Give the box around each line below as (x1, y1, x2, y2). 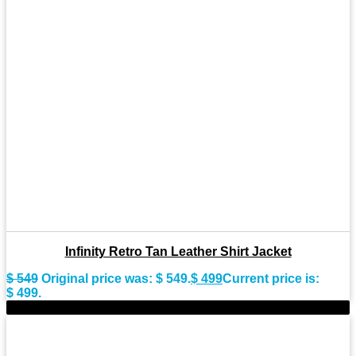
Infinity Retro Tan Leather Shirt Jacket (64, 244, 292, 258)
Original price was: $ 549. (41, 271, 191, 285)
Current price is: (222, 271, 319, 285)
